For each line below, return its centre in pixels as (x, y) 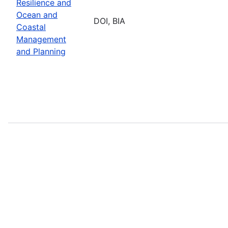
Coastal (31, 27)
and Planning (41, 51)
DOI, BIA (109, 21)
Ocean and (37, 15)
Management (41, 39)
